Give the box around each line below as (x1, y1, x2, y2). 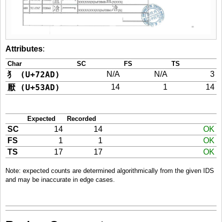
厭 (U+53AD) (7, 82, 60, 92)
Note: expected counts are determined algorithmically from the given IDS (5, 166, 214, 174)
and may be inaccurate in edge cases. (5, 175, 115, 183)
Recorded (67, 114, 96, 122)
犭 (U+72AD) (7, 69, 60, 79)
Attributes (5, 44, 43, 53)
